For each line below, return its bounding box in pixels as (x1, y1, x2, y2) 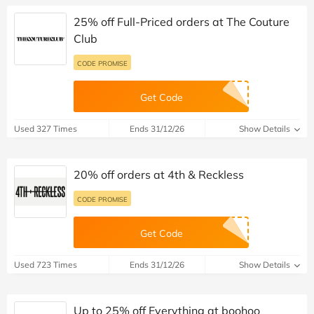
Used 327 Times (14, 123, 77, 134)
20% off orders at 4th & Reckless (74, 167, 244, 182)
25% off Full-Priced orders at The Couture (74, 14, 289, 29)
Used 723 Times (14, 259, 77, 270)
